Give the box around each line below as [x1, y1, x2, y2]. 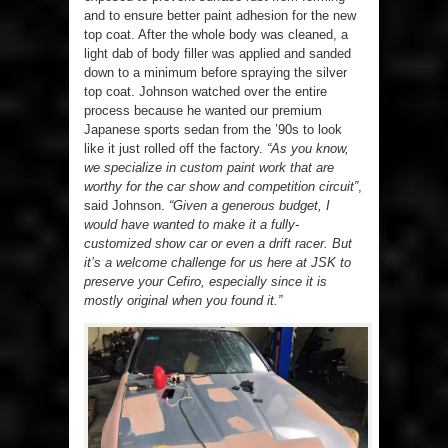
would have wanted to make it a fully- [84, 217, 299, 233]
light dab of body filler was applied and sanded [84, 46, 351, 62]
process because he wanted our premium [84, 103, 322, 119]
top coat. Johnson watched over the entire [84, 84, 327, 100]
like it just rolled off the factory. [84, 141, 267, 157]
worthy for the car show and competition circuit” [84, 179, 358, 195]
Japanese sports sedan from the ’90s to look [84, 122, 342, 138]
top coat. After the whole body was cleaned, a [84, 27, 348, 43]
